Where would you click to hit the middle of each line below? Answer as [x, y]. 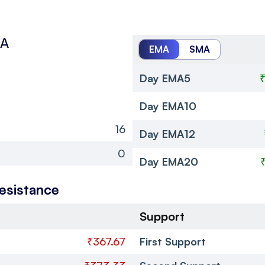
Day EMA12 [167, 133]
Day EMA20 [169, 161]
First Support [173, 241]
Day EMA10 [168, 106]
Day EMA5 [165, 78]
